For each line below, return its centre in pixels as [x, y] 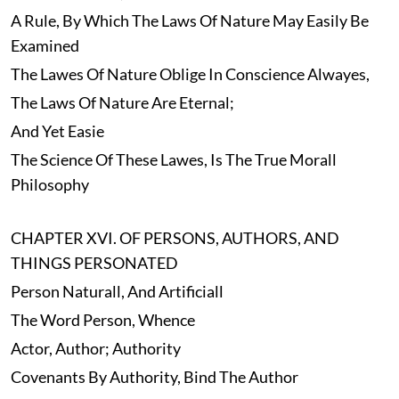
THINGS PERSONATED [94, 263]
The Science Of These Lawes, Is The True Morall [173, 160]
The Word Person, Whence [102, 320]
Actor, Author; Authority [95, 349]
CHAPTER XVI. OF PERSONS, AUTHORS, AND [175, 238]
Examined [45, 46]
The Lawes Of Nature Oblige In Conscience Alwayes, [190, 74]
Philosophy [49, 185]
